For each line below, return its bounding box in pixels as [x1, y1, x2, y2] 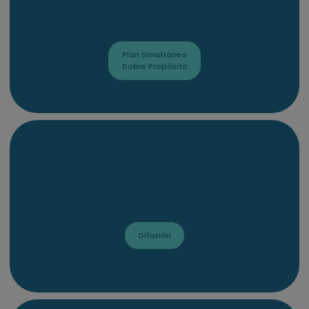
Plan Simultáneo [122, 49, 187, 61]
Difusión [138, 230, 171, 241]
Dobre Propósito [121, 61, 188, 72]
